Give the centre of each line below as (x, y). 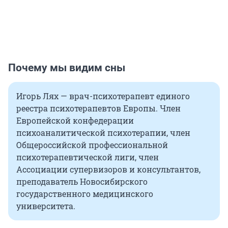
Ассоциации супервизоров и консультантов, (108, 169)
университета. (46, 206)
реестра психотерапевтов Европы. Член (98, 108)
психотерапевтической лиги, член (88, 157)
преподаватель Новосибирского (82, 182)
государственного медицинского (85, 194)
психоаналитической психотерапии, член (103, 133)
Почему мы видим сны (67, 68)
